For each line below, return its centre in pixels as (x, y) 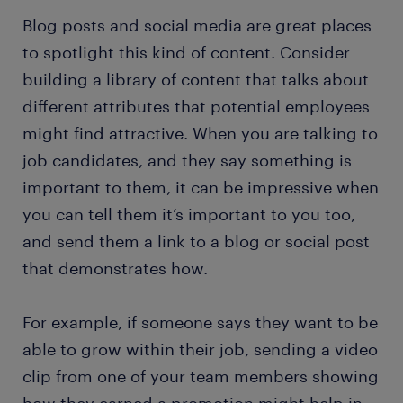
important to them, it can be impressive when (201, 188)
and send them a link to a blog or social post (196, 242)
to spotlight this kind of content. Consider (186, 53)
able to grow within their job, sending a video (200, 349)
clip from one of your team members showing (201, 376)
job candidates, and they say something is (187, 161)
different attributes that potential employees (196, 107)
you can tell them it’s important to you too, (189, 215)
